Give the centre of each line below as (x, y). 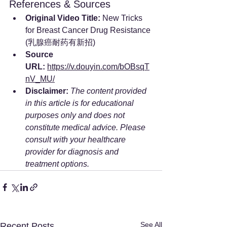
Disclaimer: (47, 91)
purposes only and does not (76, 115)
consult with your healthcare (77, 139)
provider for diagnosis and (73, 152)
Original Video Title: (63, 18)
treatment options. (57, 164)
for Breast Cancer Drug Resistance (89, 30)
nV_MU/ (40, 79)
